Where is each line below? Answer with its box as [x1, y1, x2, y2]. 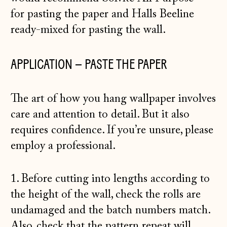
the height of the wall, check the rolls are [11, 188, 201, 201]
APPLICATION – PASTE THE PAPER [11, 56, 167, 73]
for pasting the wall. [69, 24, 169, 36]
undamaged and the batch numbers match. [11, 204, 210, 216]
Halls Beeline [132, 8, 195, 20]
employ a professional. [11, 140, 116, 152]
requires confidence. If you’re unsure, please [11, 124, 214, 136]
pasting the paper [27, 8, 109, 20]
